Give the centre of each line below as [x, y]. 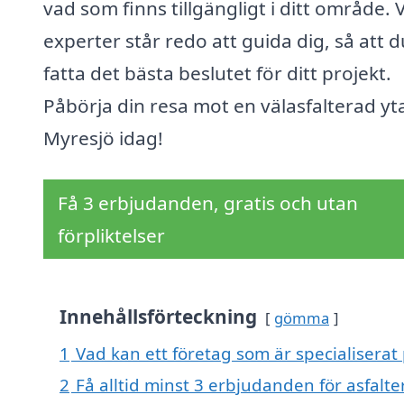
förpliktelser [111, 236]
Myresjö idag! [103, 138]
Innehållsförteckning [158, 317]
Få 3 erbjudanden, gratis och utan [208, 203]
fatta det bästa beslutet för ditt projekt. [217, 73]
